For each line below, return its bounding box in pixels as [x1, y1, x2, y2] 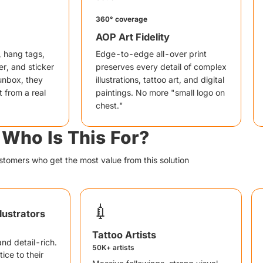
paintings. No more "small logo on [96, 87, 225, 97]
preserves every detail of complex [96, 62, 227, 72]
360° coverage [96, 15, 147, 23]
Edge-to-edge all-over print [96, 49, 207, 59]
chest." [96, 100, 123, 110]
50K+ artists [92, 243, 134, 252]
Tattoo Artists [92, 229, 156, 241]
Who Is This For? [1, 127, 149, 148]
